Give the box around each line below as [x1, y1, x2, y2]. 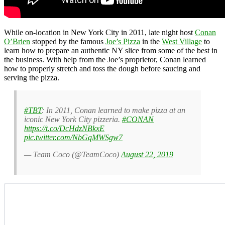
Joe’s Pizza [105, 37, 140, 46]
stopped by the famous [30, 37, 105, 46]
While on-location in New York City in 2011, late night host [4, 28, 195, 37]
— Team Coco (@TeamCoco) [24, 150, 121, 159]
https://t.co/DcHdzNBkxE [24, 124, 104, 133]
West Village [162, 37, 202, 46]
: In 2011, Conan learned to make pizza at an [42, 105, 185, 115]
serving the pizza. [4, 73, 59, 82]
